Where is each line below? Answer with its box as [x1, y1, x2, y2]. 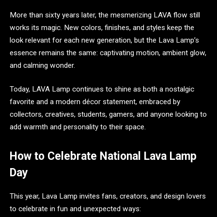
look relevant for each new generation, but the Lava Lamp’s [10, 35, 199, 45]
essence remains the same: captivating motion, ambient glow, [10, 48, 206, 57]
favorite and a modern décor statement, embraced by [10, 97, 180, 107]
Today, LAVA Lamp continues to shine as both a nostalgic [10, 85, 194, 94]
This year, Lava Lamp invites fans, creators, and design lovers [10, 191, 206, 201]
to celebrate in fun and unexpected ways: [10, 204, 143, 213]
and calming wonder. [10, 61, 75, 70]
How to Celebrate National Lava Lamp [10, 150, 197, 163]
